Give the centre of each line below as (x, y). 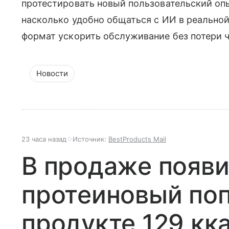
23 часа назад (44, 139)
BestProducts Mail (137, 139)
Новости (52, 74)
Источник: (90, 139)
